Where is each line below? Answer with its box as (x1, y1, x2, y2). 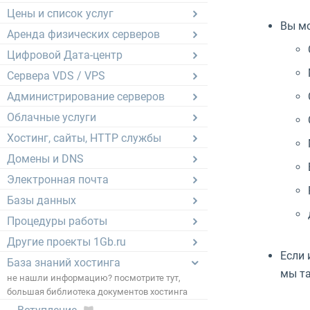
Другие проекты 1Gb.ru (7, 235, 126, 249)
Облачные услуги (7, 111, 96, 125)
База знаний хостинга (7, 256, 120, 270)
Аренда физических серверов (7, 28, 160, 42)
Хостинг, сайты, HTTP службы (7, 131, 161, 145)
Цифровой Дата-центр (7, 48, 122, 62)
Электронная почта (7, 173, 109, 187)
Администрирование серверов (7, 90, 165, 104)
